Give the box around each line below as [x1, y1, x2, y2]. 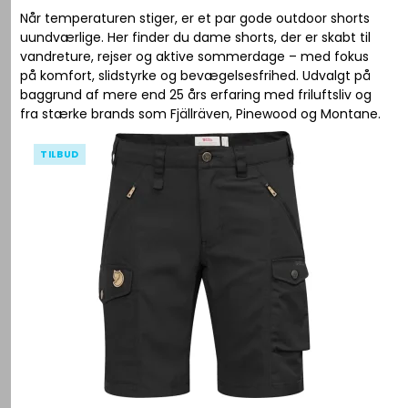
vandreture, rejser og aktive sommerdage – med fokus [20, 46, 370, 66]
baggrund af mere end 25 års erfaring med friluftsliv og [20, 85, 372, 104]
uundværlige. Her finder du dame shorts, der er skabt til [20, 27, 372, 46]
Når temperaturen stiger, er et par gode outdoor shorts [20, 8, 371, 27]
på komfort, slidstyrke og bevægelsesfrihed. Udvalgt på [20, 66, 372, 85]
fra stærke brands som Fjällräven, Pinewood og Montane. [20, 104, 382, 123]
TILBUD [40, 147, 79, 161]
